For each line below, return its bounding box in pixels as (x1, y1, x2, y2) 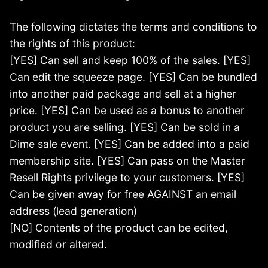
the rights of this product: (10, 37, 135, 50)
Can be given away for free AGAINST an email (10, 188, 236, 201)
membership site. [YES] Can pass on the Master (10, 154, 245, 167)
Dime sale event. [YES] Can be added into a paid (10, 138, 249, 151)
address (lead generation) (10, 205, 137, 218)
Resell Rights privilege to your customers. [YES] (10, 171, 245, 184)
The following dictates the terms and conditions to (10, 20, 257, 33)
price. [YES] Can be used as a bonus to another (10, 104, 245, 117)
